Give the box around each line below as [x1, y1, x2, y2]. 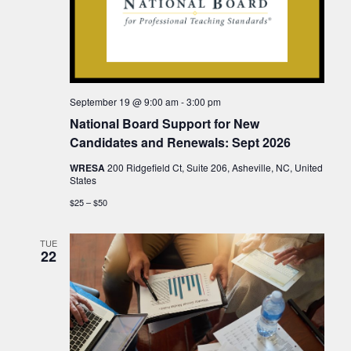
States [69, 173, 96, 187]
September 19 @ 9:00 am [69, 95, 179, 109]
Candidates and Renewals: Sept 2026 [69, 133, 291, 152]
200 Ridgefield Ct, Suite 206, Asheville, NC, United [107, 161, 323, 175]
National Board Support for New [69, 114, 259, 133]
